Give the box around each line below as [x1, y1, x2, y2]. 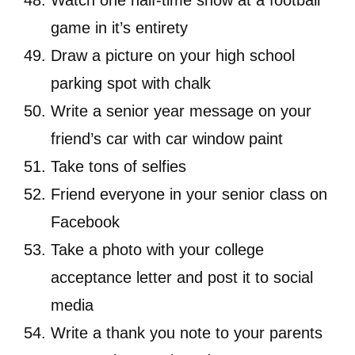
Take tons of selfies [51, 158, 186, 176]
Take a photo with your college [51, 241, 264, 259]
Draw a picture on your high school [51, 47, 295, 65]
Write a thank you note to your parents [51, 324, 323, 342]
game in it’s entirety [51, 19, 188, 37]
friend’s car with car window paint [51, 130, 283, 148]
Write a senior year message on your [51, 102, 311, 120]
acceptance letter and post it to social [51, 269, 313, 287]
